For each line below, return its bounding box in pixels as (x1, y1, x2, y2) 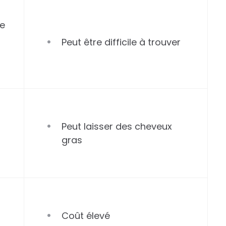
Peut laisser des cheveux (62, 120, 173, 133)
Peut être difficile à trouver (62, 36, 181, 49)
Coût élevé (62, 209, 110, 222)
